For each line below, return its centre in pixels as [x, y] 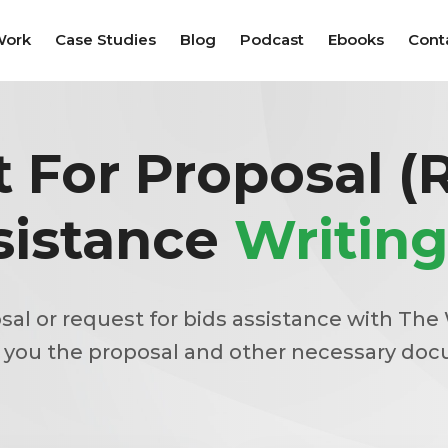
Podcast [272, 39]
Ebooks [356, 39]
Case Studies [105, 39]
